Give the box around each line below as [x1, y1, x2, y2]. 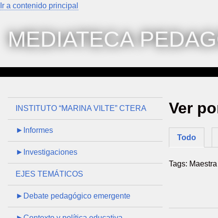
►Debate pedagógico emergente [15, 192, 130, 200]
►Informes [15, 126, 53, 134]
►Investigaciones [15, 148, 77, 156]
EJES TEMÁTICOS [15, 170, 83, 178]
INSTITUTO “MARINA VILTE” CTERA [15, 104, 146, 112]
